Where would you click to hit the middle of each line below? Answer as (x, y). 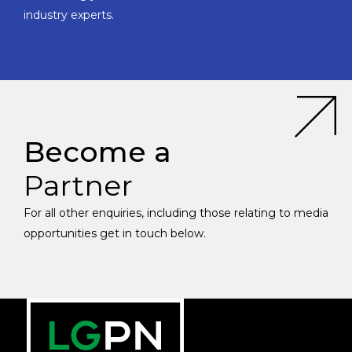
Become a (97, 151)
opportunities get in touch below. (115, 233)
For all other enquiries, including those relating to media (176, 213)
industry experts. (69, 15)
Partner (78, 185)
